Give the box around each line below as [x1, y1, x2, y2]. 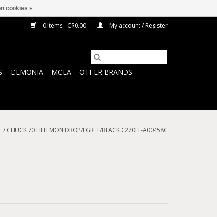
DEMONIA [11, 67, 43, 77]
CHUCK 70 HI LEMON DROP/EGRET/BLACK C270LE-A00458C [7, 126, 168, 134]
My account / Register [108, 21, 168, 30]
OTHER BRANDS [79, 67, 132, 77]
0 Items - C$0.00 [41, 21, 88, 30]
